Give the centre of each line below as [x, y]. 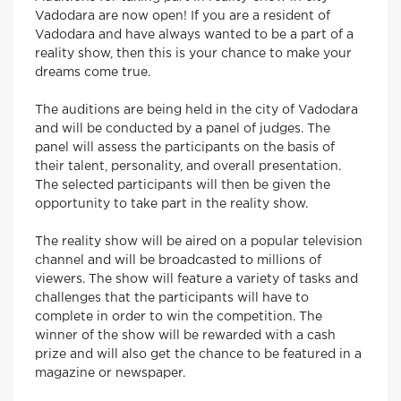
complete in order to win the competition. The [179, 317]
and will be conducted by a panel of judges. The [183, 129]
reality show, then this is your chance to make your [193, 54]
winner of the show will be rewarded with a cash [185, 336]
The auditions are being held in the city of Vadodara [196, 110]
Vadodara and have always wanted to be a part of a [194, 35]
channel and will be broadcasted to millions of [178, 260]
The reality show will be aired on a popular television [199, 242]
